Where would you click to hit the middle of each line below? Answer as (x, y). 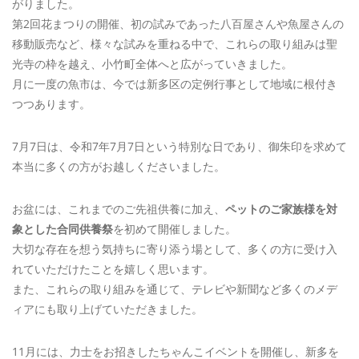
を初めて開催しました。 (175, 229)
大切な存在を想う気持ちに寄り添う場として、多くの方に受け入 (175, 249)
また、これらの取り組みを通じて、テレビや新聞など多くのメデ (175, 289)
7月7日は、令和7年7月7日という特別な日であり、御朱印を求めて (179, 147)
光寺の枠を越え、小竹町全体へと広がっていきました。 (152, 64)
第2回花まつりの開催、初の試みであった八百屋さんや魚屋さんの (178, 24)
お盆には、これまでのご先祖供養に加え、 (119, 209)
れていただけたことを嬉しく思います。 (113, 269)
